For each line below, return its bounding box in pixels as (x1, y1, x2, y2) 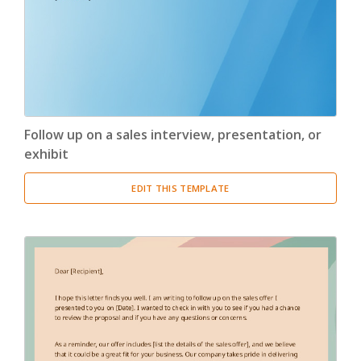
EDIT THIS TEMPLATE (131, 181, 230, 194)
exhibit (24, 144, 68, 163)
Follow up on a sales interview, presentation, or (24, 125, 322, 143)
